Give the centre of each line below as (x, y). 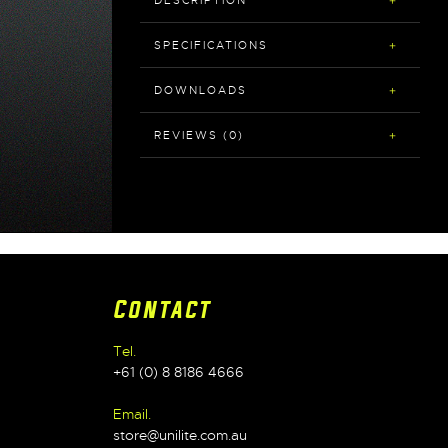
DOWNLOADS (200, 90)
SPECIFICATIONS (211, 45)
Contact (161, 310)
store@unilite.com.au (179, 434)
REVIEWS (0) (199, 135)
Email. (131, 413)
